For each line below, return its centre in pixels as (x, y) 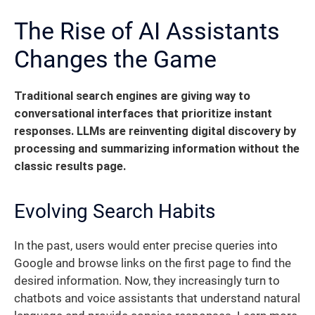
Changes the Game (115, 59)
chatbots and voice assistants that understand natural (157, 299)
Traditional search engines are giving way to (132, 96)
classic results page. (70, 167)
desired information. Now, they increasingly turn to (147, 281)
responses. (44, 131)
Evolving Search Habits (115, 212)
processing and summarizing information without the (157, 149)
